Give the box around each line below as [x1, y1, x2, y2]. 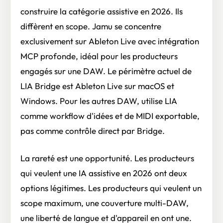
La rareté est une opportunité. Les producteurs [20, 152, 194, 163]
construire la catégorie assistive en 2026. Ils [20, 6, 183, 17]
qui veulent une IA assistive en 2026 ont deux [20, 167, 187, 178]
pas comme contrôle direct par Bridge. [20, 125, 165, 136]
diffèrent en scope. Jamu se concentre [20, 21, 161, 32]
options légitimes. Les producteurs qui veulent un [20, 182, 202, 193]
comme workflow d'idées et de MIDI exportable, [20, 111, 200, 121]
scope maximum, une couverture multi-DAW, [20, 197, 189, 208]
